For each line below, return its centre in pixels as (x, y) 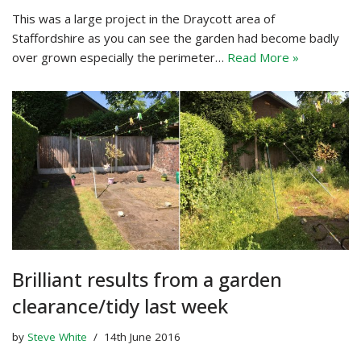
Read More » (263, 57)
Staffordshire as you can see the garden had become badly (176, 37)
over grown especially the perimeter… (120, 57)
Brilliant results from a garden (147, 279)
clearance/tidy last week (120, 305)
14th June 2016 (142, 336)
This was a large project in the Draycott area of (143, 18)
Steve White (57, 336)
